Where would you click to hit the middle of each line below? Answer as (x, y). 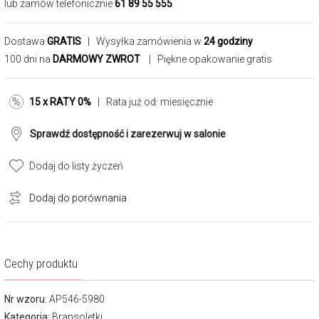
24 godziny (228, 41)
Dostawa (26, 41)
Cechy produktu (41, 263)
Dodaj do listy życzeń (76, 166)
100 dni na (28, 59)
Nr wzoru (25, 299)
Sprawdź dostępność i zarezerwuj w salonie (128, 134)
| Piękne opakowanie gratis (208, 59)
